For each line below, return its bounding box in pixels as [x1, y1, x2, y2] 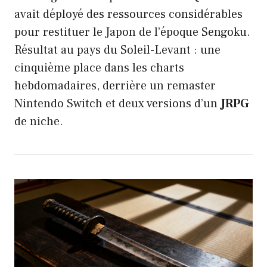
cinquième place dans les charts [14, 60, 184, 76]
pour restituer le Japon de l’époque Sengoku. [14, 24, 250, 40]
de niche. [14, 113, 63, 129]
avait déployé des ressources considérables [14, 6, 243, 22]
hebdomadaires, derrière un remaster [14, 77, 216, 94]
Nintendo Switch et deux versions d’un [14, 95, 221, 111]
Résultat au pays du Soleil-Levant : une [14, 42, 221, 58]
